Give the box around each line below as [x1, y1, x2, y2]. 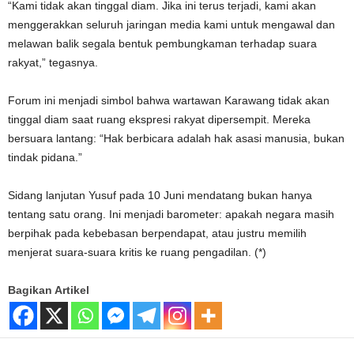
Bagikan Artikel [8, 283, 89, 296]
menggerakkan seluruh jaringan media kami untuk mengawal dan [8, 17, 335, 31]
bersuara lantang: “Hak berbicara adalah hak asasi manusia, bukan [8, 131, 345, 145]
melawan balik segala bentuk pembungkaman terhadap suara [8, 36, 317, 50]
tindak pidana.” [8, 150, 82, 164]
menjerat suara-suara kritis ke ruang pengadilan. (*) [8, 245, 266, 258]
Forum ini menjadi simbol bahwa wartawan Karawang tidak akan [8, 93, 330, 107]
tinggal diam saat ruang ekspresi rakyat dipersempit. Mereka [8, 112, 311, 126]
